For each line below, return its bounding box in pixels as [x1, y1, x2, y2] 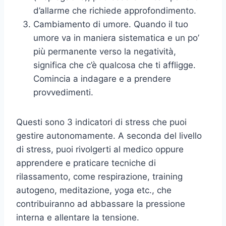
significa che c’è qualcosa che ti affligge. [33, 60, 196, 71]
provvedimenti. [33, 87, 93, 98]
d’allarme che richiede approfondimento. [33, 6, 196, 16]
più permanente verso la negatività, [33, 46, 176, 57]
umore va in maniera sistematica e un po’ [33, 33, 199, 43]
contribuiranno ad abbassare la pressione [16, 199, 185, 209]
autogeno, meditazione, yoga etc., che [16, 185, 172, 196]
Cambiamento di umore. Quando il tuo [33, 19, 188, 30]
